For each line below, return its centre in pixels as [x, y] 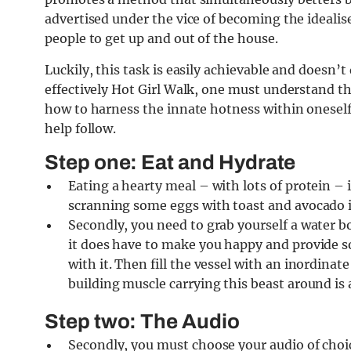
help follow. [81, 129]
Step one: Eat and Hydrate [170, 163]
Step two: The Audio [144, 322]
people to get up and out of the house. [161, 39]
